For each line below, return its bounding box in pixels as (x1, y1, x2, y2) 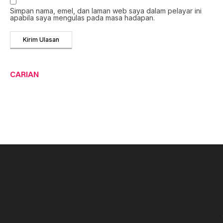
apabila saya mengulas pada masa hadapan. (10, 13, 155, 22)
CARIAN (10, 69, 39, 80)
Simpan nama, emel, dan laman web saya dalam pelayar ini (10, 6, 202, 15)
